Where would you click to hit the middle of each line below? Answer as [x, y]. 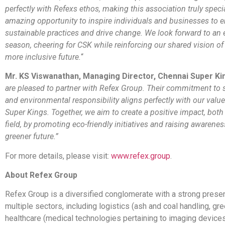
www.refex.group [141, 156]
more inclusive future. [43, 57]
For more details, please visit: [58, 156]
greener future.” [32, 137]
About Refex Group [41, 175]
